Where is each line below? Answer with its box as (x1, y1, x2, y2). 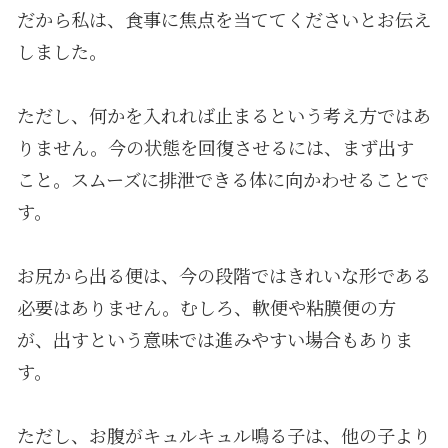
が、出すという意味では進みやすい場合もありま (16, 325, 413, 352)
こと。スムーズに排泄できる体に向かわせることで (16, 165, 429, 192)
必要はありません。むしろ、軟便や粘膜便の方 (16, 293, 396, 320)
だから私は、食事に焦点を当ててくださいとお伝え (16, 5, 431, 32)
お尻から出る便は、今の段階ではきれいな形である (16, 261, 431, 288)
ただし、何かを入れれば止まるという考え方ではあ (16, 101, 431, 128)
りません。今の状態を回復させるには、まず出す (16, 133, 414, 160)
